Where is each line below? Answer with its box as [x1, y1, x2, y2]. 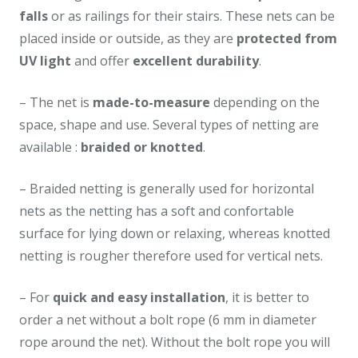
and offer [71, 51, 133, 70]
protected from [237, 29, 337, 47]
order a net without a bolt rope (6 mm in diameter [19, 310, 316, 328]
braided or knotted [81, 137, 203, 156]
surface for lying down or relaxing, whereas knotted [19, 224, 330, 242]
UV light [19, 51, 71, 70]
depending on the [210, 93, 320, 111]
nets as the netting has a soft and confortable [19, 201, 294, 220]
